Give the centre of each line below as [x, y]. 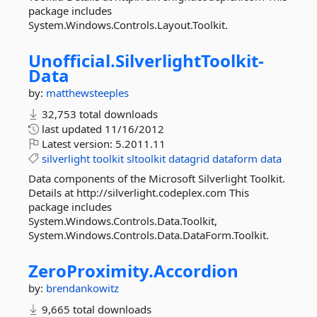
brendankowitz [82, 288]
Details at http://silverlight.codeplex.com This [139, 192]
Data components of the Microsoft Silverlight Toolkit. [157, 178]
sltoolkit [146, 158]
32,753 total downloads [98, 114]
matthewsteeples [87, 93]
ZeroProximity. [91, 271]
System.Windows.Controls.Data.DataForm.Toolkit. [149, 235]
